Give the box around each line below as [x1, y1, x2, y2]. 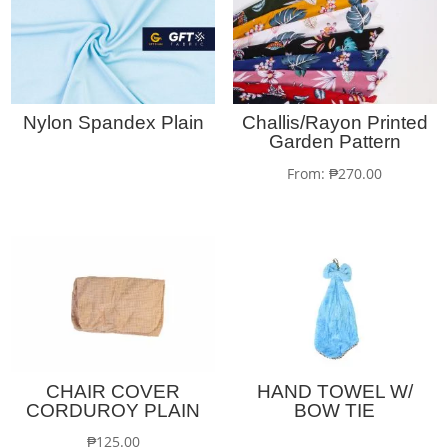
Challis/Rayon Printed [241, 112, 428, 134]
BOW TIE [294, 399, 376, 421]
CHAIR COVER [46, 380, 181, 402]
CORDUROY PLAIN [26, 399, 201, 421]
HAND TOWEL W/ [256, 380, 413, 402]
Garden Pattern [268, 131, 401, 153]
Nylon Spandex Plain [22, 112, 204, 134]
